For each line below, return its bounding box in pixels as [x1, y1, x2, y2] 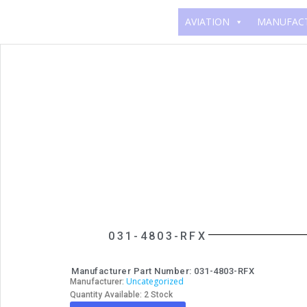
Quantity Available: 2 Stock [151, 290, 173, 299]
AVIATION [184, 15, 230, 28]
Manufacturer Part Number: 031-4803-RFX [71, 266, 254, 276]
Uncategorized [126, 275, 184, 287]
